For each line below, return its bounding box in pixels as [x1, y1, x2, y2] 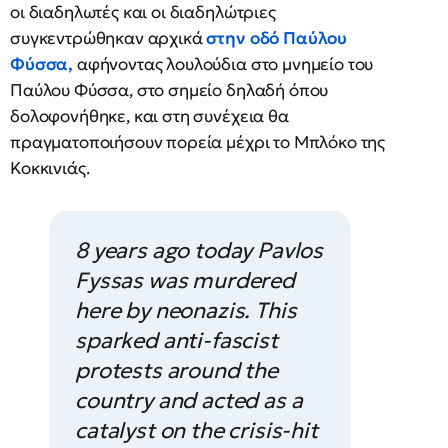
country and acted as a [75, 387, 303, 414]
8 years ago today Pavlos [75, 237, 324, 264]
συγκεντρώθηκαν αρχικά [10, 27, 207, 49]
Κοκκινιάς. [10, 157, 90, 179]
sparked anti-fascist [75, 327, 278, 354]
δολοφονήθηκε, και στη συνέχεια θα [10, 105, 289, 127]
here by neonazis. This [75, 297, 297, 324]
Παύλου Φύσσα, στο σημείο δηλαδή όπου [10, 79, 329, 101]
